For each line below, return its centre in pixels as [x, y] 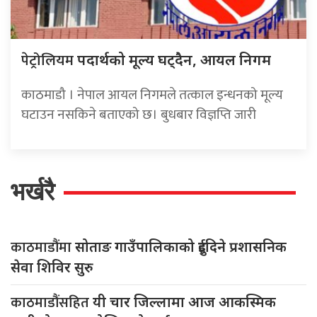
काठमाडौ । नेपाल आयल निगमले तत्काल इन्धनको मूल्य [152, 94]
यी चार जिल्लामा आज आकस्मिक [184, 301]
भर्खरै [33, 191]
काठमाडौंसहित [52, 302]
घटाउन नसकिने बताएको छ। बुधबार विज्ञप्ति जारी [139, 114]
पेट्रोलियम [49, 60]
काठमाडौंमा [43, 247]
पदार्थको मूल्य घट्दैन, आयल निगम [174, 59]
